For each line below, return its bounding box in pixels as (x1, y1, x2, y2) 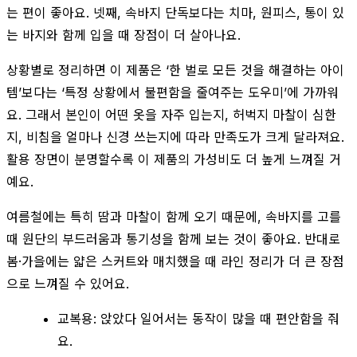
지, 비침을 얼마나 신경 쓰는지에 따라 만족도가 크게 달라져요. (6, 128, 344, 145)
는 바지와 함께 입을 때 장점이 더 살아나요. (6, 26, 241, 43)
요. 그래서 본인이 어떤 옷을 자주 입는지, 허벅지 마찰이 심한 (6, 106, 336, 123)
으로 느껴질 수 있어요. (6, 275, 129, 292)
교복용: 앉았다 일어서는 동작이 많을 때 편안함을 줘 (57, 310, 339, 327)
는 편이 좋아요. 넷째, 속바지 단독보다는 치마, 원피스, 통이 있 (6, 4, 344, 21)
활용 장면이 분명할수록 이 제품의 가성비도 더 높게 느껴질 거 (6, 151, 341, 167)
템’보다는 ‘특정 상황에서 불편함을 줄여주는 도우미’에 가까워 (6, 84, 339, 100)
